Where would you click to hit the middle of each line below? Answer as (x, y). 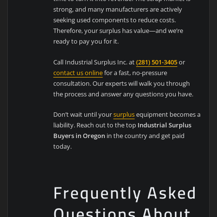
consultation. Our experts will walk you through (122, 83)
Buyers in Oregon (79, 136)
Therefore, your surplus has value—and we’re (118, 31)
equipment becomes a (168, 115)
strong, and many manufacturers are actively (118, 9)
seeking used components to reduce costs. (115, 20)
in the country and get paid (145, 136)
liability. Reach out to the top (96, 125)
